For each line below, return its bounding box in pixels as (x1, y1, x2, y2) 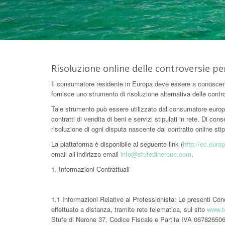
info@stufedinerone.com (121, 149, 191, 159)
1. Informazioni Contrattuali (51, 164, 130, 174)
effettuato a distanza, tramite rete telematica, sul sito (51, 204, 207, 214)
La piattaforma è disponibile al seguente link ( (51, 139, 183, 149)
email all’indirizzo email (51, 149, 121, 159)
